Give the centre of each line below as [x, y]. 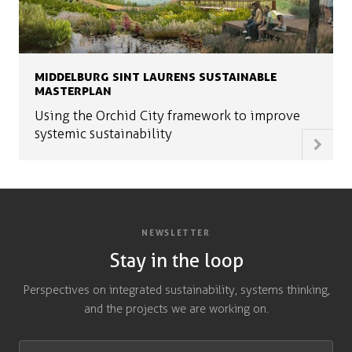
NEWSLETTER [176, 233]
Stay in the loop [176, 260]
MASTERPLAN [73, 90]
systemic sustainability [103, 133]
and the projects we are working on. [176, 308]
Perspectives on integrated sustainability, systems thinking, [176, 290]
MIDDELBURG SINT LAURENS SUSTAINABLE [156, 75]
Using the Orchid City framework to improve [167, 115]
